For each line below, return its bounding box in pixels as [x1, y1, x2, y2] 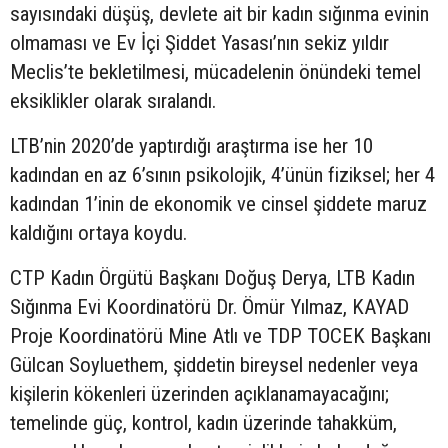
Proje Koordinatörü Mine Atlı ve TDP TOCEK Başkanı [10, 324, 431, 349]
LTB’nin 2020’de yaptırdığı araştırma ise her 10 [10, 134, 373, 159]
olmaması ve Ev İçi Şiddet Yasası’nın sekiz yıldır [10, 31, 389, 56]
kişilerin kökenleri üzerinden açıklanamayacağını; [10, 382, 389, 407]
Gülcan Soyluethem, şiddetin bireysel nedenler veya [10, 353, 418, 378]
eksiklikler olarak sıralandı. [10, 89, 216, 114]
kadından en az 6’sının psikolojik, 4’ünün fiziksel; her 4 [10, 163, 435, 188]
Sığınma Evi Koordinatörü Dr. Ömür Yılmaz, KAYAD [10, 295, 409, 320]
